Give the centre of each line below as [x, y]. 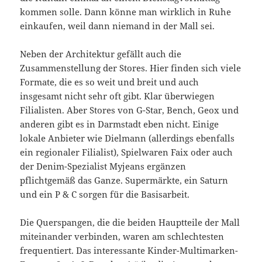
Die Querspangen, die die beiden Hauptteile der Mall [130, 223]
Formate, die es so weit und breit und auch [110, 82]
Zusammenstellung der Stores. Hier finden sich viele [131, 68]
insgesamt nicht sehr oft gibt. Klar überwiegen [118, 96]
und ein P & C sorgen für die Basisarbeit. [105, 194]
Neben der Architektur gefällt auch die [101, 54]
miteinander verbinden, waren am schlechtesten [122, 237]
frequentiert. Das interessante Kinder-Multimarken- [129, 251]
